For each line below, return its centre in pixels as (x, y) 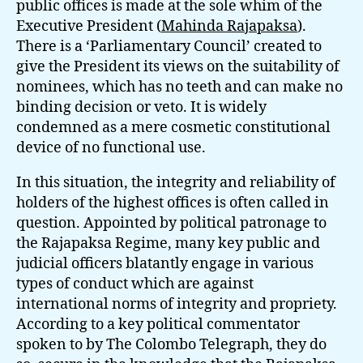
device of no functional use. (111, 148)
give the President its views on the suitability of (178, 67)
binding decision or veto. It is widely (141, 107)
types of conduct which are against (135, 284)
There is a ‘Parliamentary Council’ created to (169, 47)
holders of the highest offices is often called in (173, 203)
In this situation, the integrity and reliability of (176, 183)
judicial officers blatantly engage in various (165, 264)
